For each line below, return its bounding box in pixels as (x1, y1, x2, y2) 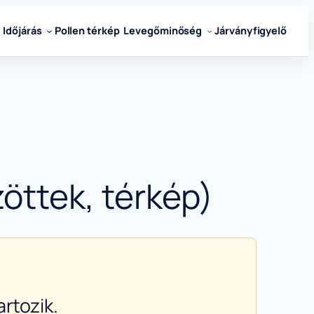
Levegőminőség (123, 24, 203, 37)
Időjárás (3, 24, 42, 37)
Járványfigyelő (214, 24, 287, 37)
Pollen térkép (54, 24, 120, 37)
